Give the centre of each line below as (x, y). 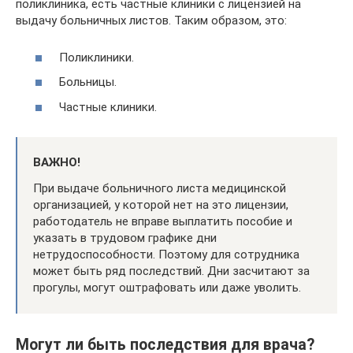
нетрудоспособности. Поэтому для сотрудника (166, 254)
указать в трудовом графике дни (125, 238)
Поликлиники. (97, 57)
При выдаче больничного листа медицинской (160, 188)
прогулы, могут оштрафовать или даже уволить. (167, 287)
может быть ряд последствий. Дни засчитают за (171, 271)
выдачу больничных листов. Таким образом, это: (151, 20)
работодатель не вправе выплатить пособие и (163, 221)
